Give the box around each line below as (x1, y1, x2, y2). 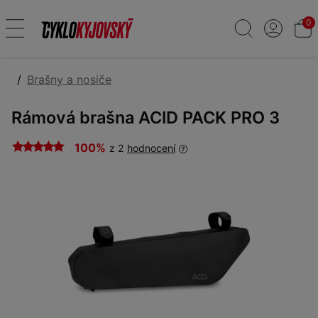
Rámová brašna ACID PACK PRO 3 (11, 107, 280, 128)
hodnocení (127, 142, 175, 154)
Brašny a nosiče (27, 72, 111, 87)
